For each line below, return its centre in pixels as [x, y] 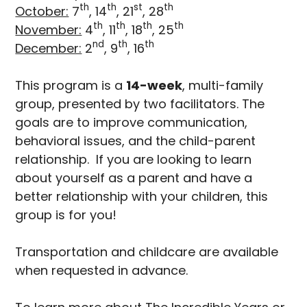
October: [42, 11]
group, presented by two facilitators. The [140, 103]
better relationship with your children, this [142, 196]
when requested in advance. [102, 270]
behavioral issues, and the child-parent [136, 140]
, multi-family [223, 85]
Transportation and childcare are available [147, 251]
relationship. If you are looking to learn [134, 159]
